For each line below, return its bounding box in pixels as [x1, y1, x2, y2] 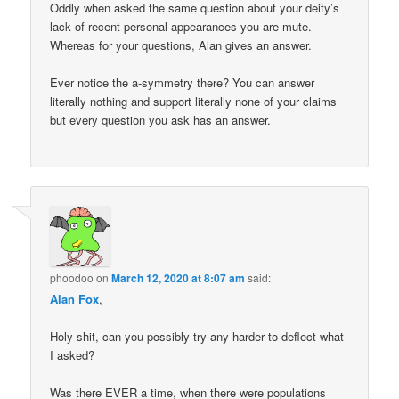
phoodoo [50, 270, 94, 286]
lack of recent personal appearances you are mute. [50, 17, 313, 35]
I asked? [50, 346, 95, 364]
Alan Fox [50, 290, 100, 308]
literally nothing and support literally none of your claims [50, 92, 338, 110]
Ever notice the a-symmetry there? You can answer [50, 73, 315, 91]
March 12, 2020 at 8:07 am [111, 270, 246, 287]
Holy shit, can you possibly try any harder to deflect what [50, 328, 345, 346]
